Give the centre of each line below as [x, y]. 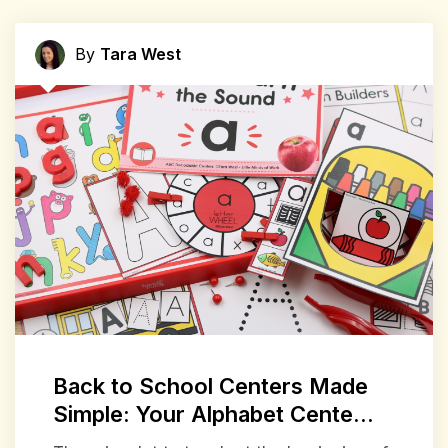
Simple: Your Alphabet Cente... [213, 414]
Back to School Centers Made [210, 386]
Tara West [140, 53]
